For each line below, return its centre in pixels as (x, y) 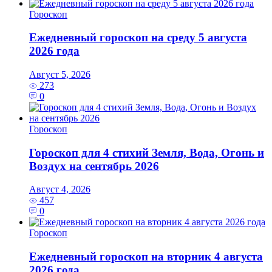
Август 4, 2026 (60, 189)
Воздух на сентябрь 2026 (94, 166)
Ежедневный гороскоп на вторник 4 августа (146, 257)
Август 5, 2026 (60, 74)
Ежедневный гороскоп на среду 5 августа (138, 38)
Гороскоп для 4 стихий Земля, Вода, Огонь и (147, 152)
